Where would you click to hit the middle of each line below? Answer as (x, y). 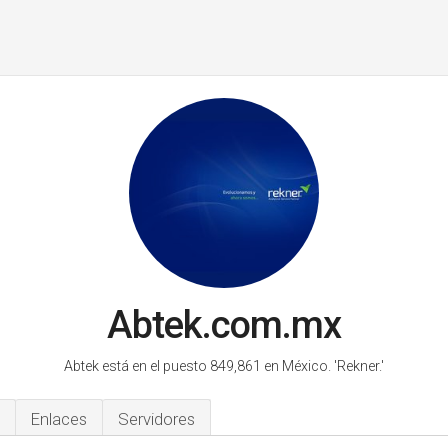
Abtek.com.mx (224, 325)
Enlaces (59, 419)
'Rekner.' (359, 366)
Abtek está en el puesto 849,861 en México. (199, 366)
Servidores (156, 419)
